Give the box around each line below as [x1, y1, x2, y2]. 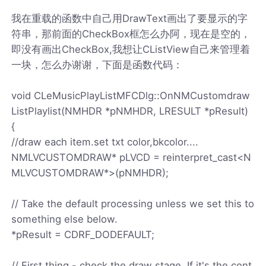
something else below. [11, 213, 118, 225]
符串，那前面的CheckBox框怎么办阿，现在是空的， [11, 27, 251, 40]
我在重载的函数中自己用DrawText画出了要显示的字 [11, 12, 248, 24]
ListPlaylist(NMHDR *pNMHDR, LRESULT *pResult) [11, 104, 249, 117]
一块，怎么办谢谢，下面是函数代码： [11, 58, 183, 71]
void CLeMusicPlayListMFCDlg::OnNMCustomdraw [11, 89, 251, 102]
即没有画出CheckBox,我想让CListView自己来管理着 [11, 43, 251, 55]
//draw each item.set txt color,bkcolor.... [11, 135, 199, 148]
